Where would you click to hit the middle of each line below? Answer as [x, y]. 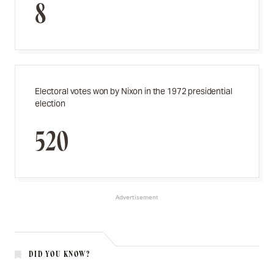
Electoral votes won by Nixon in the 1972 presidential [134, 91]
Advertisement [137, 197]
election [50, 103]
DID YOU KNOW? [60, 254]
